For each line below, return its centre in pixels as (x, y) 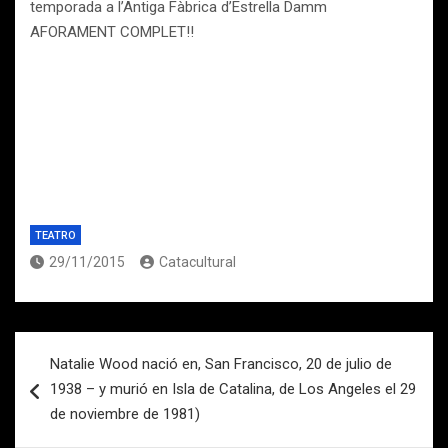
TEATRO (55, 235)
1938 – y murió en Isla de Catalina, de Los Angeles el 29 (233, 389)
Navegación (80, 346)
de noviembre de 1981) (125, 414)
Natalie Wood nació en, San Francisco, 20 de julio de (221, 364)
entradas (65, 410)
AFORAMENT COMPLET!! (112, 32)
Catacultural (197, 262)
